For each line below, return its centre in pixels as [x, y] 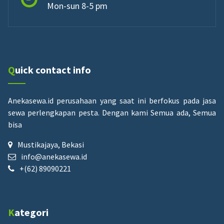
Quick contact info [53, 69]
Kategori [31, 212]
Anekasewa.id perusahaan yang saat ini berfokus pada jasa [112, 100]
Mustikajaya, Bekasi [51, 144]
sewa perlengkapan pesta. [55, 112]
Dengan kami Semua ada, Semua [159, 112]
